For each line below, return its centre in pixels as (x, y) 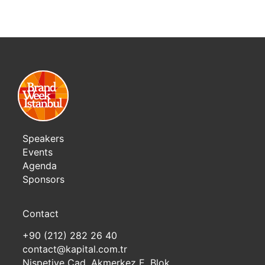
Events (38, 152)
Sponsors (43, 179)
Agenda (40, 166)
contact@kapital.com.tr (75, 249)
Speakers (43, 138)
